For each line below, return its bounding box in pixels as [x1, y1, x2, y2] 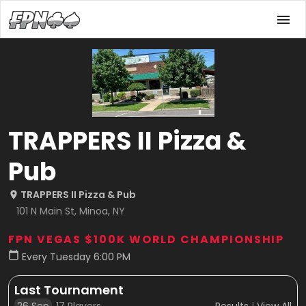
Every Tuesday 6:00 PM [22, 250, 130, 264]
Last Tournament [14, 281, 124, 298]
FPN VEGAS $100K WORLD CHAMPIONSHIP [8, 232, 285, 247]
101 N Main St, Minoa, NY [16, 204, 125, 218]
